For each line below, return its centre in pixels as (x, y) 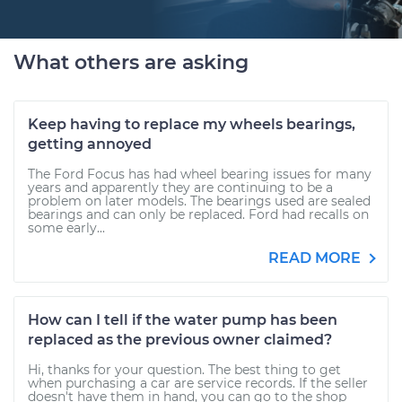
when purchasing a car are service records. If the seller (198, 383)
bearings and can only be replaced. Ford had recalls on (198, 214)
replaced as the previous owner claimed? (180, 340)
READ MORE (316, 258)
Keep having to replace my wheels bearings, (192, 124)
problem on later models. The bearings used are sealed (199, 201)
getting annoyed (90, 144)
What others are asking (131, 62)
